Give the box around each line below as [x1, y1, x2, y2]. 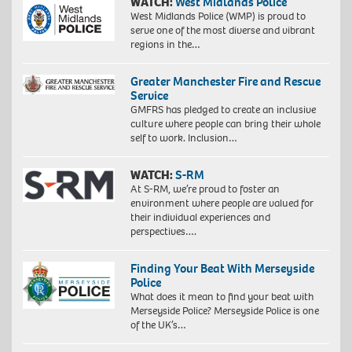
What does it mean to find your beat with [130, 288, 313, 304]
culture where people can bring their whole [130, 115, 321, 131]
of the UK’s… [130, 317, 186, 332]
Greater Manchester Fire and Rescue [130, 72, 321, 90]
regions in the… [130, 36, 200, 52]
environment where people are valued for [130, 195, 313, 211]
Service [130, 86, 168, 104]
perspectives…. [130, 223, 196, 239]
